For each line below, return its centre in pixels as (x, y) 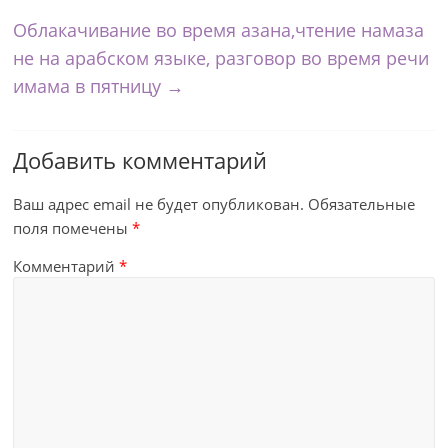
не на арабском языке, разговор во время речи (221, 58)
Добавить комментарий (140, 160)
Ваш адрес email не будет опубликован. (159, 204)
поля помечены (73, 228)
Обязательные (362, 204)
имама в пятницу (90, 86)
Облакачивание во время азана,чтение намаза (219, 30)
